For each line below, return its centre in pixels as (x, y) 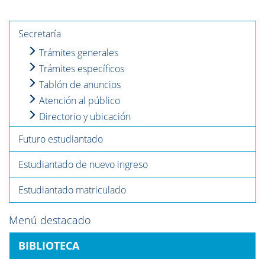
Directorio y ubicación (84, 117)
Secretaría (40, 34)
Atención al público (78, 101)
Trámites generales (77, 53)
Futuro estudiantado (61, 139)
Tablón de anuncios (79, 85)
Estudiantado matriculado (72, 190)
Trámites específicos (80, 69)
